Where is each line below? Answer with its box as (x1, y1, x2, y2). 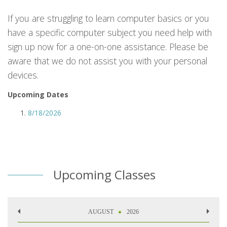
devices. (8, 68, 39, 81)
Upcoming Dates (8, 89, 68, 99)
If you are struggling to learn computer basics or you (8, 12, 209, 24)
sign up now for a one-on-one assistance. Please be (8, 40, 208, 53)
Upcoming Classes (53, 166, 156, 183)
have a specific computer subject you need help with (8, 26, 212, 39)
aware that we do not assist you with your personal (8, 54, 207, 67)
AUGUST (88, 208, 113, 215)
